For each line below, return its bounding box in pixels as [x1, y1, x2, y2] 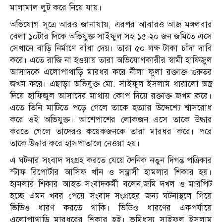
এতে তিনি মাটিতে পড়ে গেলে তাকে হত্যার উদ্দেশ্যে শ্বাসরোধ [10, 102, 212, 113]
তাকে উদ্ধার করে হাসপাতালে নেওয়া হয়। [10, 138, 140, 149]
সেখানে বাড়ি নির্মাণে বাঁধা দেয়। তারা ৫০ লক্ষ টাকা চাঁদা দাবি [10, 43, 212, 54]
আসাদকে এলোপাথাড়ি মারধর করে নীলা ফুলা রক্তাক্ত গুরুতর [10, 66, 212, 77]
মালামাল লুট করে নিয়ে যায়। [10, 2, 102, 13]
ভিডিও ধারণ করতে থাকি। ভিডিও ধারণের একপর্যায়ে [10, 202, 212, 213]
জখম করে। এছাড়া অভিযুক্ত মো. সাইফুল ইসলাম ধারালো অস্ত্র [10, 78, 212, 89]
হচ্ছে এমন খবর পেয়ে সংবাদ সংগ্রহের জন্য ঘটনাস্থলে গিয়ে [10, 190, 212, 201]
